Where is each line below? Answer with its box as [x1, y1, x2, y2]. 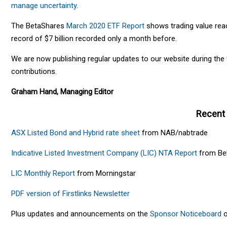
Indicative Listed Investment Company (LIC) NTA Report [11, 148, 197, 158]
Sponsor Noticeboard [150, 209, 221, 218]
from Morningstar [75, 168, 136, 178]
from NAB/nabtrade [140, 128, 208, 137]
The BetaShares [11, 21, 66, 30]
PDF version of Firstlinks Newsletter [11, 188, 130, 198]
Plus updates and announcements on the [11, 209, 150, 218]
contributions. [11, 66, 59, 76]
